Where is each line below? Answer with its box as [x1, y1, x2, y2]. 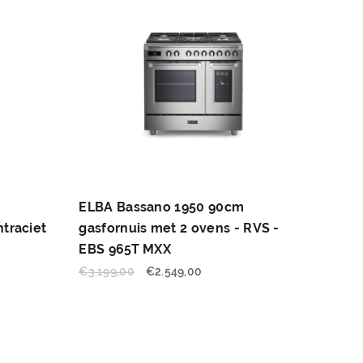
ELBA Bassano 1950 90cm [79, 199, 245, 215]
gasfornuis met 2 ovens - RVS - [79, 220, 280, 236]
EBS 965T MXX [79, 241, 172, 257]
